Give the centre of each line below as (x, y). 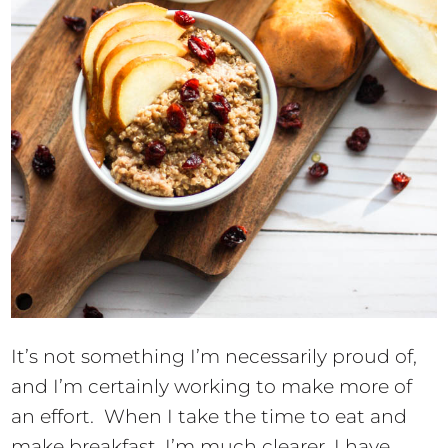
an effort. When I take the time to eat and (209, 416)
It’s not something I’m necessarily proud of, (214, 356)
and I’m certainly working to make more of (212, 386)
